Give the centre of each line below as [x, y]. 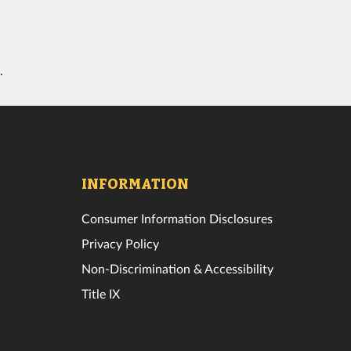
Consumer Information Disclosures [177, 218]
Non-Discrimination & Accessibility [177, 268]
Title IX [100, 293]
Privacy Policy [120, 243]
